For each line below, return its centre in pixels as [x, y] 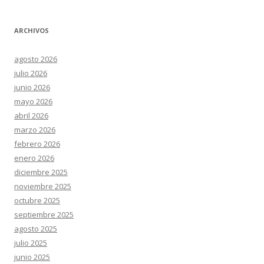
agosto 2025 [36, 229]
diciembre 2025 [41, 172]
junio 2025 [32, 257]
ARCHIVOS [32, 30]
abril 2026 [31, 115]
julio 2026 [31, 73]
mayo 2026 [33, 101]
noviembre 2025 [43, 186]
